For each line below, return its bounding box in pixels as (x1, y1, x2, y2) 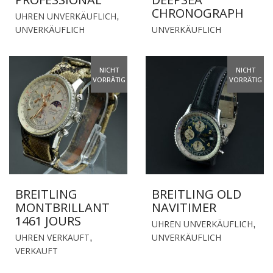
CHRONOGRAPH (152, 5, 244, 21)
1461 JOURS (15, 213, 81, 229)
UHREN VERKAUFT (15, 232, 90, 243)
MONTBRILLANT (15, 199, 110, 216)
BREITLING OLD (152, 186, 241, 202)
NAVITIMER (152, 199, 216, 216)
